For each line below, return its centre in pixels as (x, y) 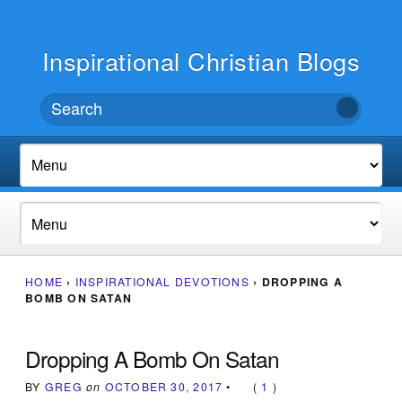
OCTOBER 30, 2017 (164, 386)
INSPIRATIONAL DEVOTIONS (162, 281)
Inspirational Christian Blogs (201, 61)
